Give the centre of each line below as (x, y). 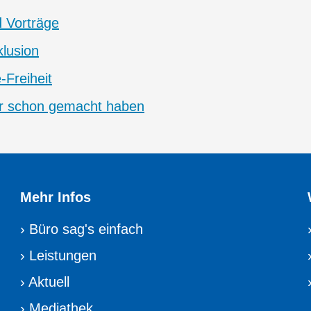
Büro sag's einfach (86, 229)
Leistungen (63, 256)
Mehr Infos (56, 197)
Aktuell (49, 282)
